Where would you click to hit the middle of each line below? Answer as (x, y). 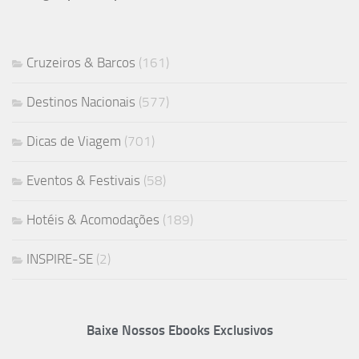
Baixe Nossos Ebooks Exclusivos (179, 330)
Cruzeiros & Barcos (81, 62)
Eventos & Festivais (83, 180)
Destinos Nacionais (81, 101)
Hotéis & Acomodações (93, 219)
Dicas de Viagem (74, 141)
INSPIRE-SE (60, 258)
